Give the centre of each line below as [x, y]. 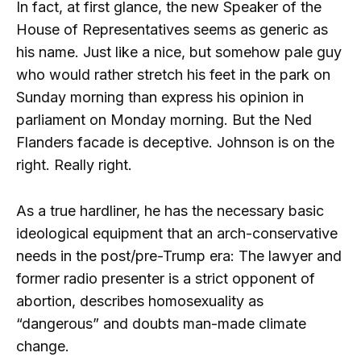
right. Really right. [74, 165]
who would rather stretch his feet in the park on [173, 75]
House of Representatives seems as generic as [172, 30]
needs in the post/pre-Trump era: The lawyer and [179, 255]
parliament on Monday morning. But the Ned [164, 120]
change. [43, 346]
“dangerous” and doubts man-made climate [161, 323]
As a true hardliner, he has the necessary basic [170, 210]
